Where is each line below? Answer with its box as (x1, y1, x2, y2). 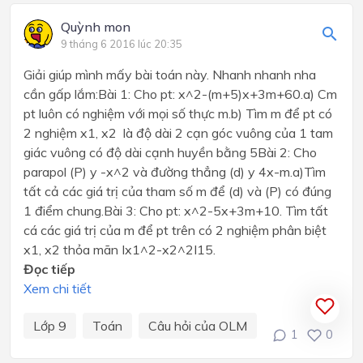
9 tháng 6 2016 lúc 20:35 (61, 36, 182, 50)
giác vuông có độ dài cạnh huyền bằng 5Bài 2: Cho (23, 143, 317, 160)
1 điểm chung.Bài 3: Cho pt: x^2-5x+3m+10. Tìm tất (23, 202, 328, 219)
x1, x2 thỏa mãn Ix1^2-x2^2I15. (23, 241, 219, 258)
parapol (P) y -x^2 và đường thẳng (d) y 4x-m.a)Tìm (23, 163, 326, 180)
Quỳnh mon (61, 18, 130, 35)
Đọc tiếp (23, 260, 75, 277)
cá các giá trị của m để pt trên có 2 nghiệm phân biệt (23, 221, 327, 238)
